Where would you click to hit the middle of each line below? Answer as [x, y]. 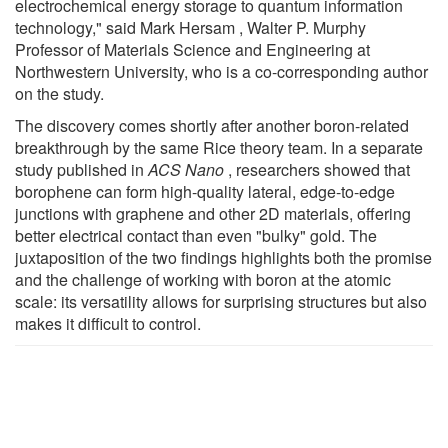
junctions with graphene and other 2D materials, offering [213, 213]
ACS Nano [186, 169]
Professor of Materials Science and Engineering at [192, 49]
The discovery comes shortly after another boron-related [212, 125]
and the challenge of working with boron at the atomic [203, 279]
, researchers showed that [317, 169]
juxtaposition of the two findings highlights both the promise [223, 257]
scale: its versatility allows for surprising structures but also [221, 301]
